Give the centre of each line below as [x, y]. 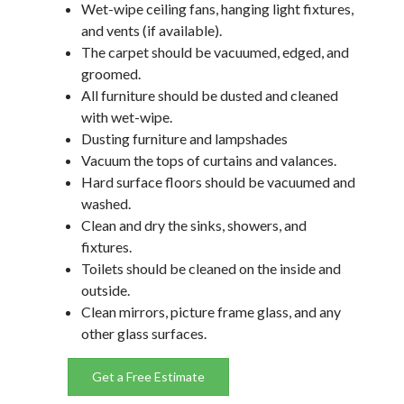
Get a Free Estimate [148, 376]
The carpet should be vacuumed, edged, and [215, 52]
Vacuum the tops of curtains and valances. [209, 160]
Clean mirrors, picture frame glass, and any [211, 312]
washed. [106, 203]
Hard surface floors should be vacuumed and [218, 182]
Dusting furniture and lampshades [184, 138]
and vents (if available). [151, 30]
